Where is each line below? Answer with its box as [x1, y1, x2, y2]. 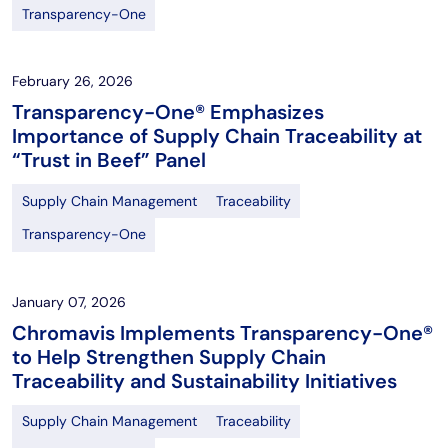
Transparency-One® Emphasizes [12, 99, 324, 126]
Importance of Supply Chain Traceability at [12, 123, 422, 150]
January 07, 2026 [12, 292, 126, 311]
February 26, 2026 [12, 72, 133, 91]
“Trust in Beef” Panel [12, 147, 206, 174]
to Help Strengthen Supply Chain [12, 343, 326, 370]
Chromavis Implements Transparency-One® [12, 319, 433, 346]
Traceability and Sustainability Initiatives [12, 367, 397, 394]
